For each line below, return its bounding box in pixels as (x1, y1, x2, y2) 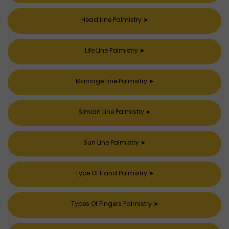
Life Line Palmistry (84, 46, 140, 55)
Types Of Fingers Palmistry (71, 199, 153, 208)
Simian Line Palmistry (78, 107, 146, 116)
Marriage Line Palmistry (75, 77, 149, 85)
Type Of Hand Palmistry (75, 169, 149, 177)
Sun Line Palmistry (83, 138, 141, 147)
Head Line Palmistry (81, 15, 143, 24)
